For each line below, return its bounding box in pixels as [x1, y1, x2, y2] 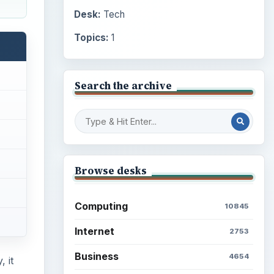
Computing [74, 200, 128, 212]
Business [74, 250, 119, 263]
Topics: [73, 32, 109, 44]
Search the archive [74, 79, 172, 93]
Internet [74, 225, 114, 238]
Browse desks [74, 164, 147, 178]
